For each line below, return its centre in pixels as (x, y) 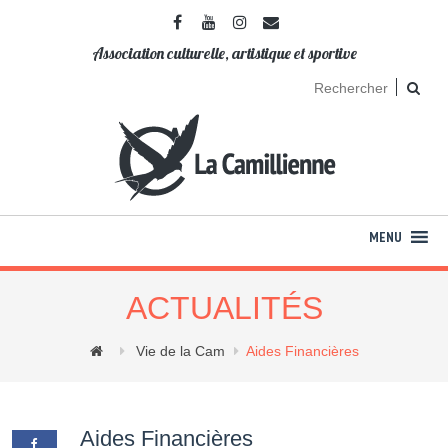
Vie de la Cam (180, 351)
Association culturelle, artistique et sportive (224, 53)
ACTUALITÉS (224, 308)
